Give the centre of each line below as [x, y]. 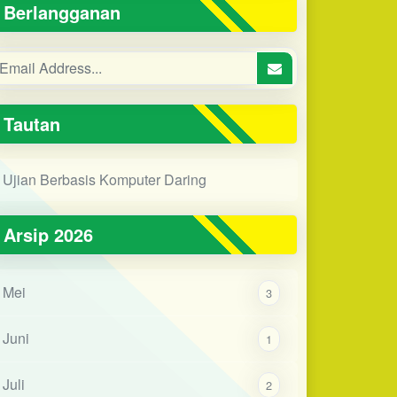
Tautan [32, 123]
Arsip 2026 [49, 234]
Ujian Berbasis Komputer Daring [104, 179]
